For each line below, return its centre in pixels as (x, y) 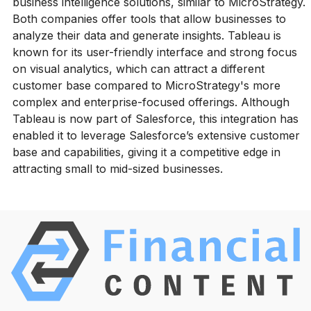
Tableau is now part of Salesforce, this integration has (155, 118)
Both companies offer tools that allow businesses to (149, 18)
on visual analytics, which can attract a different (138, 68)
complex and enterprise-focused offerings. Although (151, 102)
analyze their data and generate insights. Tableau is (146, 35)
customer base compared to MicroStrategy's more (146, 85)
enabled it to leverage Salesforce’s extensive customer (156, 135)
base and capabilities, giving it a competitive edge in (146, 152)
